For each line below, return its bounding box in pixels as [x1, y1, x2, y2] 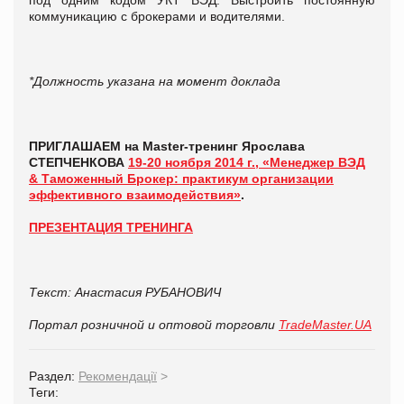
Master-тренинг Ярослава [142, 138, 305, 153]
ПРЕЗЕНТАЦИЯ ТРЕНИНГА [29, 219, 193, 234]
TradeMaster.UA [279, 317, 372, 332]
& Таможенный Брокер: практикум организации [29, 170, 334, 186]
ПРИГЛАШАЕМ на [29, 138, 142, 153]
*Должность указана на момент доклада [29, 73, 280, 88]
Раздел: [29, 368, 78, 383]
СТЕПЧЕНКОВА [29, 154, 128, 170]
